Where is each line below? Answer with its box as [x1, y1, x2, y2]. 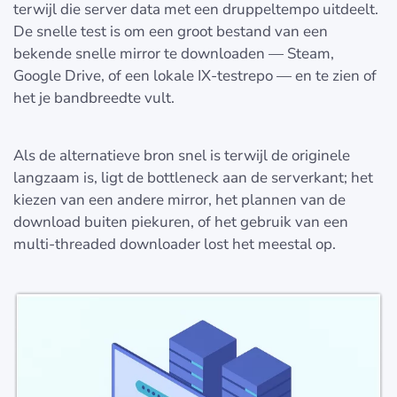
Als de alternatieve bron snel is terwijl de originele [13, 145, 350, 167]
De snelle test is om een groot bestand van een [13, 21, 328, 43]
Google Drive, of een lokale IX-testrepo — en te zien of [13, 66, 377, 87]
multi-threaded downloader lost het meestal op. [13, 234, 336, 255]
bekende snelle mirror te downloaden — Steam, [13, 43, 334, 65]
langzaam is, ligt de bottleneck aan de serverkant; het [13, 167, 373, 189]
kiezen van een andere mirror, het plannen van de [13, 190, 346, 211]
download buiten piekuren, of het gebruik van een [13, 212, 348, 233]
